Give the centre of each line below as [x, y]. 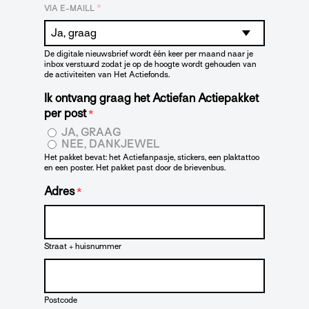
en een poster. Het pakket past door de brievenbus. [135, 167]
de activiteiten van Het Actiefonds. [107, 75]
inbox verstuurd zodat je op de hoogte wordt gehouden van [150, 64]
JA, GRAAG [91, 133]
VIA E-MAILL [69, 9]
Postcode [61, 300]
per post [65, 114]
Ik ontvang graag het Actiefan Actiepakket [151, 99]
